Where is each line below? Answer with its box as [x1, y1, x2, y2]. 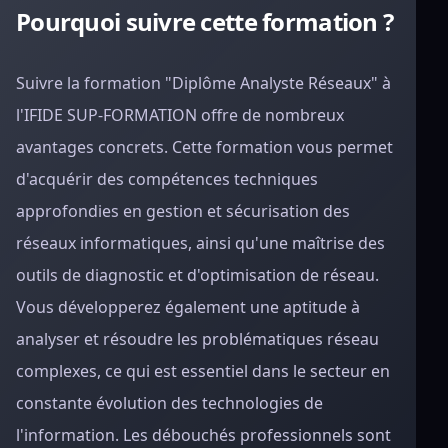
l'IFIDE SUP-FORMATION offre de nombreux [16, 104, 344, 126]
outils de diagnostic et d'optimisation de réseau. [16, 264, 379, 286]
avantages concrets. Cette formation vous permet [16, 136, 393, 158]
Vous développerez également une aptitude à [16, 296, 360, 318]
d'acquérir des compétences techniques [16, 168, 318, 190]
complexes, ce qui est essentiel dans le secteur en [16, 360, 390, 382]
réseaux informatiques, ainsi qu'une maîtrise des [16, 232, 385, 254]
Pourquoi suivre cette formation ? [16, 5, 394, 38]
